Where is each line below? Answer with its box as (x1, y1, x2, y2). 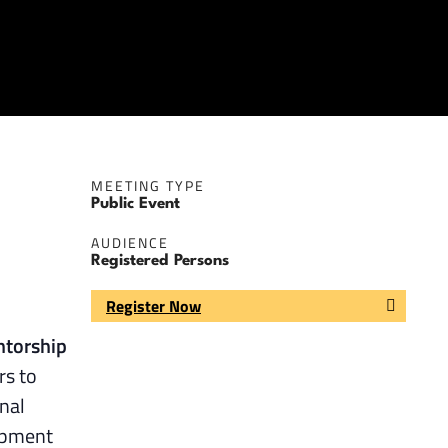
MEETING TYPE (91, 175, 205, 197)
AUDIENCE (91, 232, 169, 254)
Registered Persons (91, 253, 229, 270)
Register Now (106, 293, 201, 318)
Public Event (91, 196, 180, 213)
